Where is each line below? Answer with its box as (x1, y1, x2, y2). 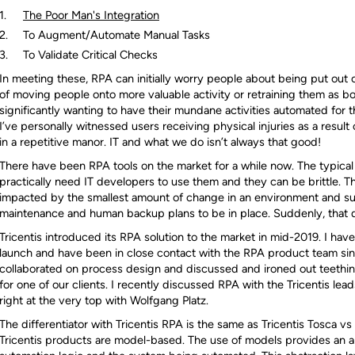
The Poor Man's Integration (22, 8, 159, 22)
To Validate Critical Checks (22, 48, 158, 62)
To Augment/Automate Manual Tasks (22, 28, 210, 42)
